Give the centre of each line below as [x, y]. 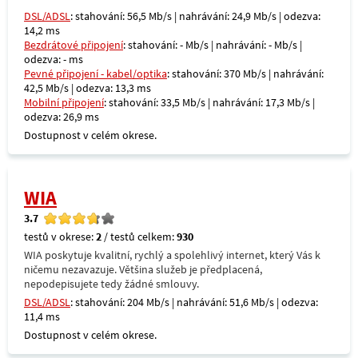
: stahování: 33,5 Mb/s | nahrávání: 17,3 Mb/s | [209, 102]
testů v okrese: [60, 237]
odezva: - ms [54, 59]
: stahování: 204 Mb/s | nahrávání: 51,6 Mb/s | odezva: [194, 302]
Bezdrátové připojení [74, 45]
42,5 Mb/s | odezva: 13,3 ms [88, 88]
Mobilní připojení [64, 102]
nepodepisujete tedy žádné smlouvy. [111, 284]
